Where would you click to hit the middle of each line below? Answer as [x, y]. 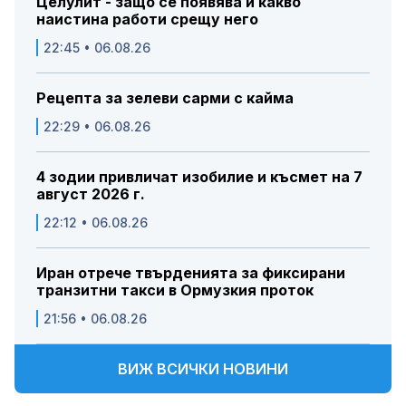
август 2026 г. [91, 194]
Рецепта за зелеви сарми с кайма [165, 98]
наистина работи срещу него [147, 19]
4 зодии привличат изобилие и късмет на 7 [199, 177]
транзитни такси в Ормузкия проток [175, 290]
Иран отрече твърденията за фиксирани [191, 273]
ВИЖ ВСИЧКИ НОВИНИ [203, 369]
